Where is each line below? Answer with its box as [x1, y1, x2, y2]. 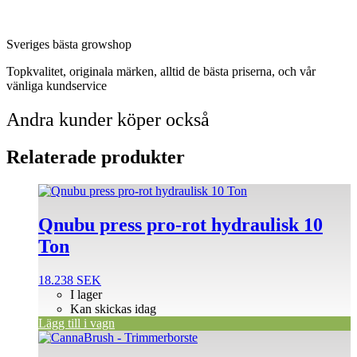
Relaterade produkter [6, 147, 185, 168]
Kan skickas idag [70, 301, 156, 316]
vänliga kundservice [6, 79, 107, 93]
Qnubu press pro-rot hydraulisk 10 [38, 214, 323, 235]
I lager [70, 287, 102, 301]
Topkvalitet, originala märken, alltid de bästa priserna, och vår [6, 65, 316, 79]
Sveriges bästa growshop [6, 37, 131, 52]
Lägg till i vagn [38, 316, 115, 330]
